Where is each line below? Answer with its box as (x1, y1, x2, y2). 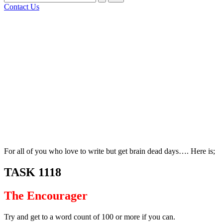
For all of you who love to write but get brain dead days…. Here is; (4, 147, 215, 155)
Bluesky (4, 31, 30, 39)
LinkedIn (4, 95, 33, 103)
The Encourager (4, 189, 88, 202)
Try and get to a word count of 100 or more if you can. (4, 212, 175, 221)
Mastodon (4, 63, 35, 71)
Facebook (4, 47, 35, 55)
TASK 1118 (4, 165, 61, 179)
